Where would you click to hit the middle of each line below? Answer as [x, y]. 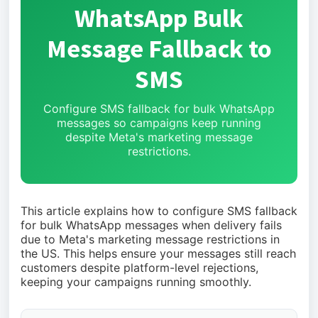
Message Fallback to [159, 49]
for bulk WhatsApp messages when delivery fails [151, 225]
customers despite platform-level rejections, [139, 268]
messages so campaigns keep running [159, 123]
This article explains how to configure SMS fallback [159, 211]
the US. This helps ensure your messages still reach [158, 253]
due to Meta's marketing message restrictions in [150, 239]
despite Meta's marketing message [159, 137]
